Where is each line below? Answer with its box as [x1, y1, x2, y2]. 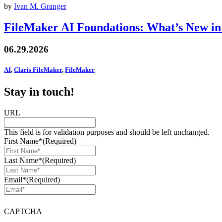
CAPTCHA [4, 207, 42, 216]
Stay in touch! [4, 85, 74, 98]
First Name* [4, 136, 43, 145]
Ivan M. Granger [14, 2, 66, 11]
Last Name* [4, 156, 42, 165]
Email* [4, 175, 26, 184]
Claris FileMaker [14, 66, 62, 74]
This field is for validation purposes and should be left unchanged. [4, 127, 210, 136]
